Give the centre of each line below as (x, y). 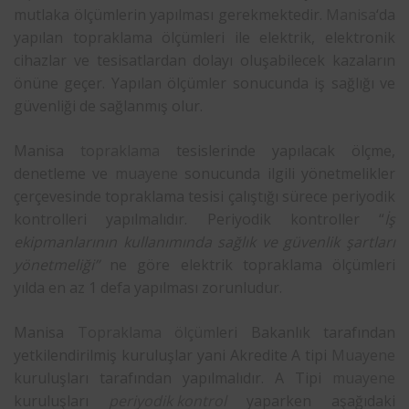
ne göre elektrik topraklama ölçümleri (253, 264)
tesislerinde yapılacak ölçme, (278, 150)
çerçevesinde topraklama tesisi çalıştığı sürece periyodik (204, 196)
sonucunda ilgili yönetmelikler (287, 173)
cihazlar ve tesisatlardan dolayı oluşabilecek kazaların (204, 60)
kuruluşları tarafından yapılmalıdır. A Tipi (173, 378)
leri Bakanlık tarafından (305, 332)
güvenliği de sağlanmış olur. (108, 105)
